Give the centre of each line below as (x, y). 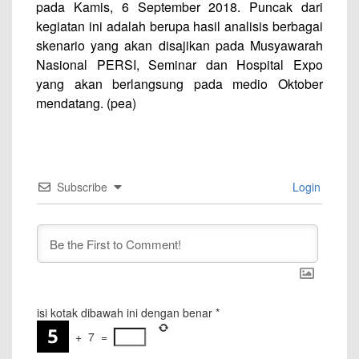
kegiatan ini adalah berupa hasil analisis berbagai (179, 26)
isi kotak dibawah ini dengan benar (125, 313)
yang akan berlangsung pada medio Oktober (179, 84)
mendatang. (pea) (86, 103)
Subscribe (82, 187)
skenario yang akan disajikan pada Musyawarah (179, 45)
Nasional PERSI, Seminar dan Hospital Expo (179, 65)
